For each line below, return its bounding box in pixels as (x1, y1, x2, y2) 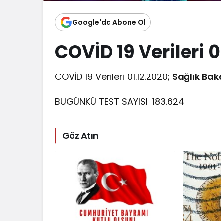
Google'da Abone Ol (72, 17, 146, 27)
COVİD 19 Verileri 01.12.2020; (55, 71, 173, 83)
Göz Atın (62, 129, 99, 142)
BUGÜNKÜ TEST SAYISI (55, 95, 153, 108)
